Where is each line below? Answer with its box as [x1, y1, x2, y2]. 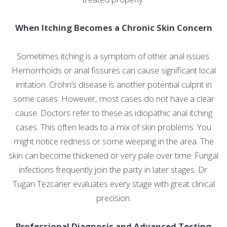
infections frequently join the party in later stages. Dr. [18, 164, 209, 176]
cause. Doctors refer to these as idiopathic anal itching [15, 107, 212, 119]
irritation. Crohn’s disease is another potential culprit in [15, 79, 212, 91]
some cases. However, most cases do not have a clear [13, 93, 214, 105]
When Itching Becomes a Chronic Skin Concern [15, 22, 212, 34]
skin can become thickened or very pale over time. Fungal [9, 149, 218, 162]
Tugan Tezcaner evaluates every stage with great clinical [12, 178, 215, 190]
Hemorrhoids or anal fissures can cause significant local [11, 64, 216, 77]
